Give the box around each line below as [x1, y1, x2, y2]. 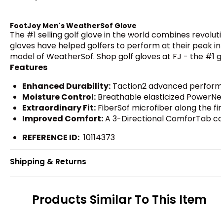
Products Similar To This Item [32, 191, 207, 208]
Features [10, 62, 47, 74]
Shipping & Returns [10, 156, 86, 167]
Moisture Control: [22, 91, 96, 103]
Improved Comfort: [22, 113, 103, 125]
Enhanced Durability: [22, 80, 110, 92]
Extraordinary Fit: [22, 102, 96, 114]
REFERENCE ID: [22, 132, 79, 144]
